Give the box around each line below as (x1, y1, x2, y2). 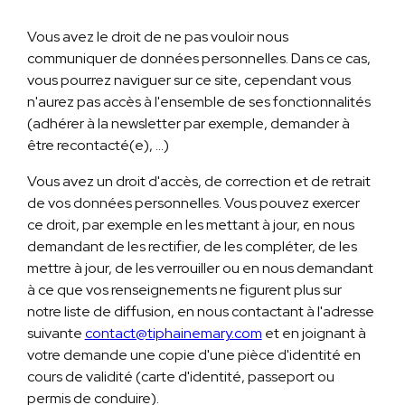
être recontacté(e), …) (26, 136, 169, 155)
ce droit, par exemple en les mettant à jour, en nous (26, 215, 354, 235)
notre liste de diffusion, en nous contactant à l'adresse (26, 302, 374, 322)
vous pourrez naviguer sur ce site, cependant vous (26, 71, 351, 90)
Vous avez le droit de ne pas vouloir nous (26, 27, 288, 47)
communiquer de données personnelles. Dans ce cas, (26, 49, 371, 69)
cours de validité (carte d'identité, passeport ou (26, 367, 334, 387)
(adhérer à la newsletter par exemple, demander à (26, 114, 350, 134)
